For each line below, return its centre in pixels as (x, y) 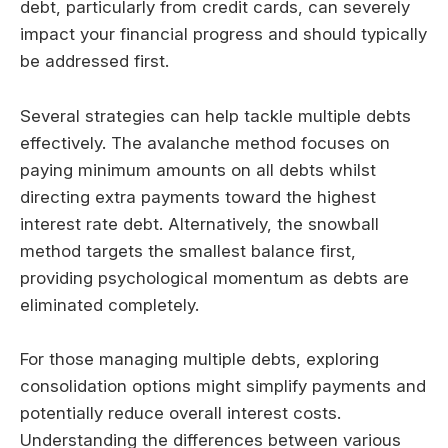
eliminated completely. (109, 304)
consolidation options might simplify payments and (223, 385)
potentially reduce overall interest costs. (180, 412)
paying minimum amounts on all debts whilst (198, 169)
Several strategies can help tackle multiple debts (215, 115)
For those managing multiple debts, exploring (199, 358)
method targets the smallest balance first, (188, 250)
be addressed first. (94, 61)
